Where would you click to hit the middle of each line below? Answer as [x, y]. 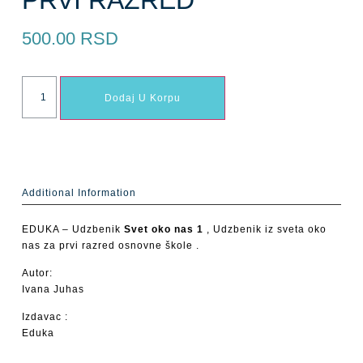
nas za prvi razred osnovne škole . [110, 245]
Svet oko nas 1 [163, 229]
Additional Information [79, 192]
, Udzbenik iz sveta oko [265, 229]
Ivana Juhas [53, 289]
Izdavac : [45, 317]
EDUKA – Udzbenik [73, 229]
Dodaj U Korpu [143, 98]
